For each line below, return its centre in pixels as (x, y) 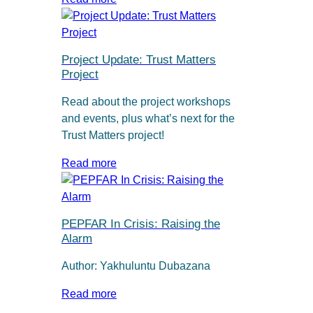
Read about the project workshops (146, 101)
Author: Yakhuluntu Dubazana (136, 265)
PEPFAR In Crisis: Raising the (141, 224)
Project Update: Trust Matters (139, 60)
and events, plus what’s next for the (148, 118)
